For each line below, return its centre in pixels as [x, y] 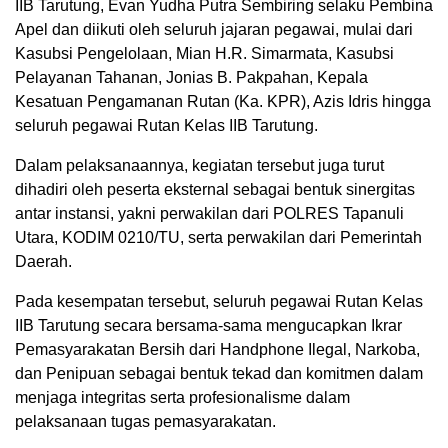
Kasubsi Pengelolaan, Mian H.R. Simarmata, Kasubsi [204, 54]
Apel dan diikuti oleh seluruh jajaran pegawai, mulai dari [214, 30]
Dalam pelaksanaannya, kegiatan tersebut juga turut [199, 166]
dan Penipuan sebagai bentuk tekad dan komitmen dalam [219, 374]
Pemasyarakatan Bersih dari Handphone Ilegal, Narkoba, [217, 350]
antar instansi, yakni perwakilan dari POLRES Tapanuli [209, 214]
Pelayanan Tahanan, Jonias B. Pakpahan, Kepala [191, 78]
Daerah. [43, 262]
